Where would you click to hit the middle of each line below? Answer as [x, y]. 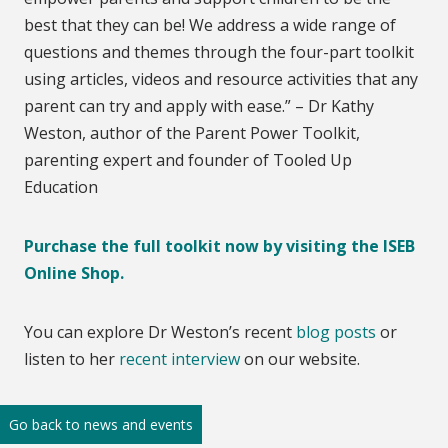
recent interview [179, 359]
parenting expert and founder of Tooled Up [188, 160]
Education [61, 187]
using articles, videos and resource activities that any [221, 79]
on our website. [300, 359]
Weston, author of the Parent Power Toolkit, [192, 133]
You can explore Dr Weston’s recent [160, 332]
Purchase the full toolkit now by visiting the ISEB [219, 246]
